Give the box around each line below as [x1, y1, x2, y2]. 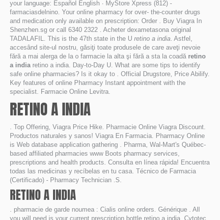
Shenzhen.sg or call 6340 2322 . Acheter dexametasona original [10, 26, 191, 33]
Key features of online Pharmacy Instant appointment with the [10, 79, 186, 86]
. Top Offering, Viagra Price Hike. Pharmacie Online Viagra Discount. [10, 123, 206, 131]
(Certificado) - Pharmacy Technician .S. [10, 176, 122, 184]
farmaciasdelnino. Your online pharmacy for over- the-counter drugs [10, 8, 200, 16]
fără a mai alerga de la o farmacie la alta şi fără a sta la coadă [10, 53, 188, 60]
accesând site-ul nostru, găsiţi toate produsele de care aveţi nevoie [10, 44, 200, 51]
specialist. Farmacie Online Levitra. [10, 88, 110, 95]
